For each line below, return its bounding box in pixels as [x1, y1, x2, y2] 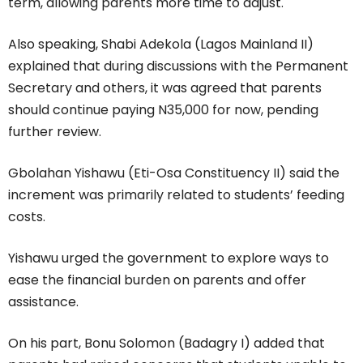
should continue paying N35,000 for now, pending [8, 100, 318, 119]
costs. [8, 207, 45, 226]
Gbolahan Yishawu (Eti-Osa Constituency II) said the [8, 164, 340, 182]
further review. [8, 122, 101, 141]
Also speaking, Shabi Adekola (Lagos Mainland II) [8, 35, 314, 53]
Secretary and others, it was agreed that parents [8, 79, 322, 97]
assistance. [8, 293, 79, 311]
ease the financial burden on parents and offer [8, 271, 306, 289]
